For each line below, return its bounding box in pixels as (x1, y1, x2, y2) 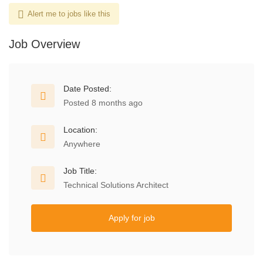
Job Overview (9, 38, 80, 50)
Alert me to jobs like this (28, 9, 110, 18)
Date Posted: (63, 84, 112, 93)
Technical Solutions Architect (63, 180, 168, 190)
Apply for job (108, 213, 155, 222)
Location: (63, 125, 97, 134)
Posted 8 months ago (63, 98, 143, 107)
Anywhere (63, 139, 100, 149)
